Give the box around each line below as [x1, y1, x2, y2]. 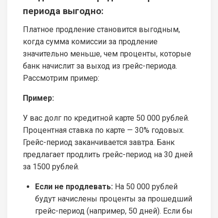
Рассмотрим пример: [23, 73, 99, 83]
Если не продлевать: [35, 182, 113, 192]
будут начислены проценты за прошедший [35, 194, 192, 204]
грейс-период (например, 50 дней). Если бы [35, 206, 193, 216]
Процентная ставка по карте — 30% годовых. [23, 126, 184, 135]
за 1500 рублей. [23, 162, 79, 172]
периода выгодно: [23, 6, 104, 17]
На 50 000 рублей [113, 182, 178, 192]
